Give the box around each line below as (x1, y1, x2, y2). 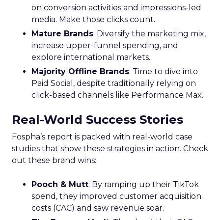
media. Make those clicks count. (31, 14, 155, 24)
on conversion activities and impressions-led (31, 2, 201, 12)
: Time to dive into (129, 66, 198, 76)
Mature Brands (31, 28, 93, 38)
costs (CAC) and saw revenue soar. (31, 203, 164, 213)
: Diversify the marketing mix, (93, 28, 206, 38)
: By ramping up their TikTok (88, 179, 199, 189)
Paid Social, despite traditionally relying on (31, 78, 196, 88)
